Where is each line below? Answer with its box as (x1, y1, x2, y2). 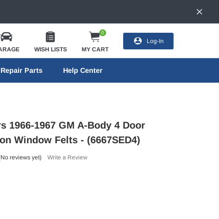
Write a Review (47, 153, 88, 161)
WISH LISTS (34, 45, 67, 53)
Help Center (63, 66, 103, 74)
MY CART (81, 45, 109, 53)
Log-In (146, 37, 164, 44)
